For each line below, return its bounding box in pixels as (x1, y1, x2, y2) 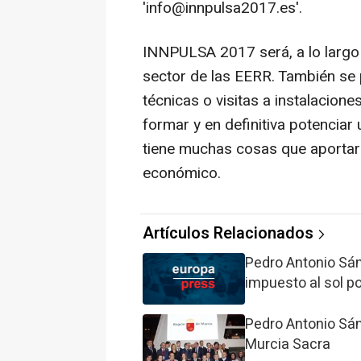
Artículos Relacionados (143, 222, 313, 246)
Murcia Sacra (245, 334, 331, 356)
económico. (143, 162, 221, 185)
